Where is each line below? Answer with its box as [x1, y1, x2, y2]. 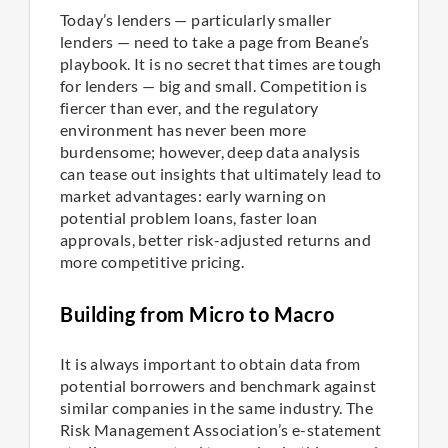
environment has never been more [60, 120, 307, 140]
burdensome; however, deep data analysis [60, 142, 361, 162]
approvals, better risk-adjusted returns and [60, 230, 372, 250]
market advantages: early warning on [60, 186, 326, 206]
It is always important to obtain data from [60, 354, 361, 374]
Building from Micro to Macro [60, 302, 334, 327]
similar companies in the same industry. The [60, 398, 374, 418]
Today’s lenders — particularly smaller [60, 10, 332, 30]
